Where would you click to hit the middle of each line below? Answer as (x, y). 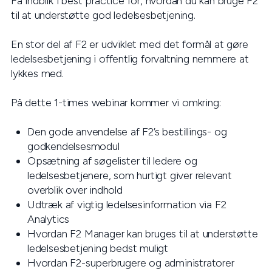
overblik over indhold (75, 190)
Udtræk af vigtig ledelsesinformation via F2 (127, 205)
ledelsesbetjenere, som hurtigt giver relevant (130, 175)
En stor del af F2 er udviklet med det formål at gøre (130, 44)
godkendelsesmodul (73, 146)
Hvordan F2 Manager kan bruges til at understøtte (143, 234)
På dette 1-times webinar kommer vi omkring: (116, 103)
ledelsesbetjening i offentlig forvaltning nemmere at (130, 59)
